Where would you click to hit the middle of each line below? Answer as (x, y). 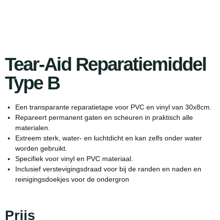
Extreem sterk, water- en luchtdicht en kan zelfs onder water (109, 138)
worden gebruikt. (41, 148)
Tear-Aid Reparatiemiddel (106, 64)
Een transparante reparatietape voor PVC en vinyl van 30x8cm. (113, 107)
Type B (32, 83)
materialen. (33, 128)
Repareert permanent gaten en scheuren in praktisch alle (104, 117)
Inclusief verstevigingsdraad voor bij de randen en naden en (108, 169)
